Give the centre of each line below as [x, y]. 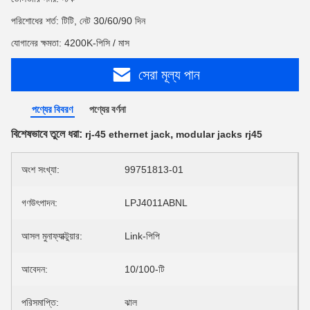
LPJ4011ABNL [156, 203]
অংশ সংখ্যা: [40, 170]
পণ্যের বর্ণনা [108, 109]
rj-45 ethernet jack [128, 134]
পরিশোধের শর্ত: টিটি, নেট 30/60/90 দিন [78, 21]
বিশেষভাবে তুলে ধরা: [48, 134]
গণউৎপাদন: [39, 203]
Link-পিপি [142, 236]
